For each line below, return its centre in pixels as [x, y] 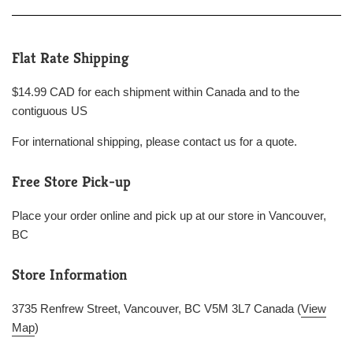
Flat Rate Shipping [71, 58]
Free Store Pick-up [71, 182]
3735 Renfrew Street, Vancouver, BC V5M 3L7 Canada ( [156, 309]
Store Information [70, 275]
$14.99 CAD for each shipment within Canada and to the [156, 92]
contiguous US [50, 111]
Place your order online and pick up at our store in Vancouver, [169, 216]
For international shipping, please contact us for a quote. [154, 142]
